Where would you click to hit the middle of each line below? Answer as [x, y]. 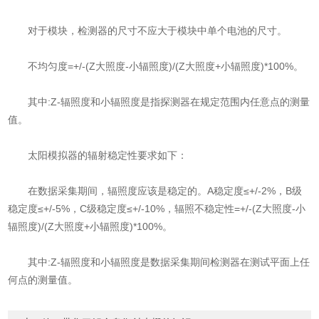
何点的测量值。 [43, 279]
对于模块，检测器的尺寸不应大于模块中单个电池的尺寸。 [148, 30]
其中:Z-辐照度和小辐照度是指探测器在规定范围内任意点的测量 [159, 101]
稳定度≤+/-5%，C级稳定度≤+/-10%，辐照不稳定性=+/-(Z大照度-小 [157, 208]
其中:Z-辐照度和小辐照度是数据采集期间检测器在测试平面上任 [159, 262]
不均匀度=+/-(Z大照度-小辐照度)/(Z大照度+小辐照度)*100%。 [156, 66]
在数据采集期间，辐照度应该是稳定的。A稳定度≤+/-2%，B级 [155, 190]
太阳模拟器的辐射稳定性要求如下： [98, 155]
